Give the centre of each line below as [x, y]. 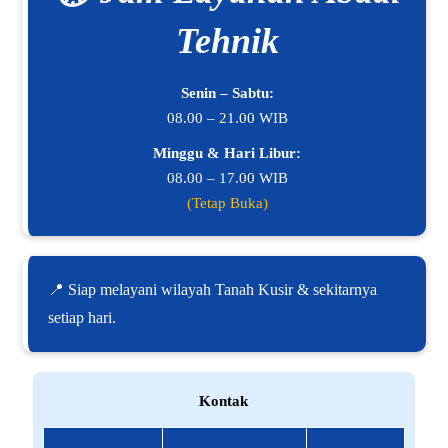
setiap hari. [82, 318]
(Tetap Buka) [227, 203]
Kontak [224, 401]
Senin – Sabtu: [227, 93]
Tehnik [227, 41]
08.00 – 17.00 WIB [227, 178]
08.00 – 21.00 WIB [227, 118]
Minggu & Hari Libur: [227, 153]
